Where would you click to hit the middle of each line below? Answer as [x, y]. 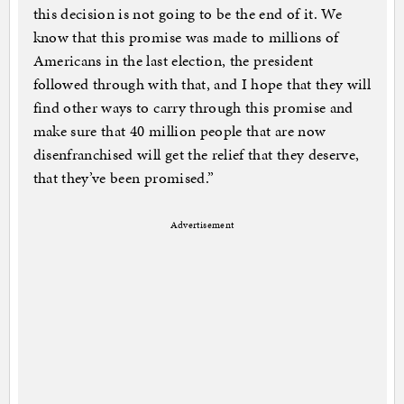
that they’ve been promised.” [124, 177]
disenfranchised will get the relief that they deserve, [196, 154]
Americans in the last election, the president [173, 60]
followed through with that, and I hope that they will [202, 83]
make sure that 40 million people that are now [179, 130]
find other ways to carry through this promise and [193, 107]
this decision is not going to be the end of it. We [188, 13]
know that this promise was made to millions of [186, 37]
